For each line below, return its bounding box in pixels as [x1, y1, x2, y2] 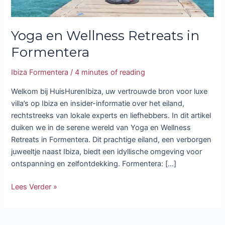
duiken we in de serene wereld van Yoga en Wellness [11, 123, 191, 133]
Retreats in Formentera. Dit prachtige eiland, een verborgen [11, 135, 212, 145]
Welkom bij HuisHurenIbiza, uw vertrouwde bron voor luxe [11, 87, 208, 96]
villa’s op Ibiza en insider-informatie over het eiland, [11, 99, 185, 108]
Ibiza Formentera [11, 68, 69, 77]
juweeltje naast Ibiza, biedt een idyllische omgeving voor [11, 147, 202, 157]
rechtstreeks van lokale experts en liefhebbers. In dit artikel [11, 111, 211, 121]
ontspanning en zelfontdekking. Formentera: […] [11, 159, 177, 169]
